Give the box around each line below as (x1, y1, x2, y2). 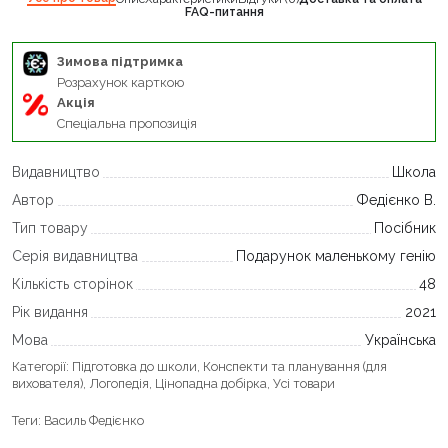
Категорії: (12, 358, 72, 374)
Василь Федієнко (44, 412, 144, 428)
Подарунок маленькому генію (236, 247, 436, 264)
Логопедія (89, 375, 149, 391)
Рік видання (12, 303, 88, 320)
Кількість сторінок (12, 275, 133, 292)
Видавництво (12, 163, 100, 180)
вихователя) (12, 375, 83, 391)
